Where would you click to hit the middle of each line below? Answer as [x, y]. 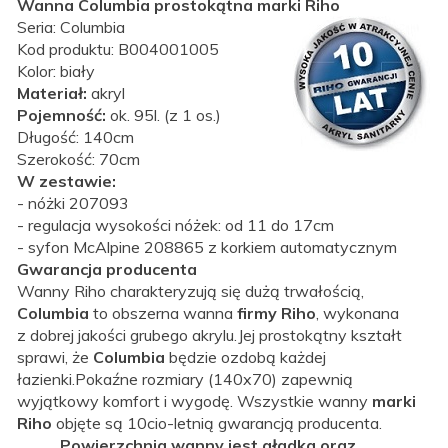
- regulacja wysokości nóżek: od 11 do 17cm [175, 224]
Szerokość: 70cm [78, 158]
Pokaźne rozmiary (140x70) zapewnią [214, 378]
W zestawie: [66, 180]
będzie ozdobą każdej [245, 356]
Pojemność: [61, 114]
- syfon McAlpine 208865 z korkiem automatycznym [207, 246]
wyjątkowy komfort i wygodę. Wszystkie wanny [194, 400]
